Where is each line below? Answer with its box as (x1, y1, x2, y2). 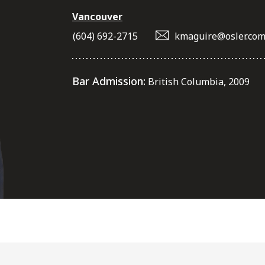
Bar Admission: (72, 74, 146, 89)
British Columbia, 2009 (146, 75, 250, 89)
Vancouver (72, 9, 122, 23)
